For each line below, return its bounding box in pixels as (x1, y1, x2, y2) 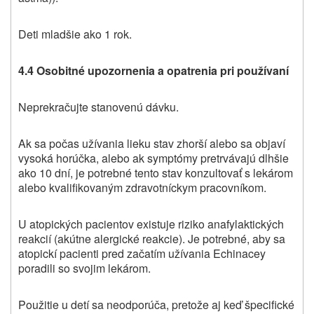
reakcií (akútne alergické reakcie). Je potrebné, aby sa (18, 231, 285, 247)
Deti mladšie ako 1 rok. (18, 26, 132, 43)
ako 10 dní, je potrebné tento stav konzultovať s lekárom (18, 165, 293, 182)
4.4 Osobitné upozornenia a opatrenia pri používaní (18, 62, 289, 79)
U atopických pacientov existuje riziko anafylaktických (18, 216, 284, 233)
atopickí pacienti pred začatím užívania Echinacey (18, 245, 266, 262)
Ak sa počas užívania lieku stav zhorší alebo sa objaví (18, 135, 285, 152)
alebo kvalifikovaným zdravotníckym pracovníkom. (18, 179, 266, 196)
